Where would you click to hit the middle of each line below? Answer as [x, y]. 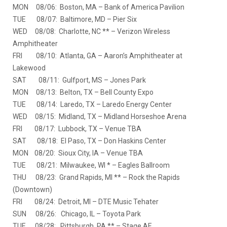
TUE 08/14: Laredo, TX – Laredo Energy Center [92, 104]
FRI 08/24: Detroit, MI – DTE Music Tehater [86, 201]
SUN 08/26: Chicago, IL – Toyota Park [77, 214]
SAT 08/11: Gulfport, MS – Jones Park [79, 80]
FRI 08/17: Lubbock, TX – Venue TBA [77, 128]
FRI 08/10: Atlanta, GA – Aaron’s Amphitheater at [98, 55]
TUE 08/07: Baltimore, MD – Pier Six [75, 19]
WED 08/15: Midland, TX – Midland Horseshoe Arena [100, 116]
